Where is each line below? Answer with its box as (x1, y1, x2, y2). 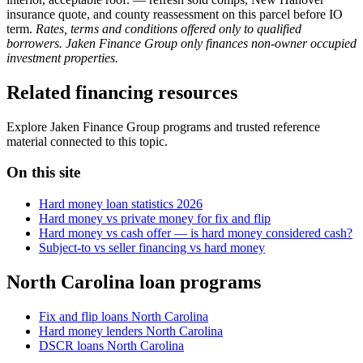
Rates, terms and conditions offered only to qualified (36, 21, 301, 36)
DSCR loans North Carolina (39, 339, 184, 352)
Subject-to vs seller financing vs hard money (39, 241, 265, 255)
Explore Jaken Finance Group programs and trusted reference (6, 119, 320, 134)
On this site (6, 164, 80, 181)
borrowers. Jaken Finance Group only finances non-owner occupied (6, 36, 357, 50)
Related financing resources (6, 81, 237, 103)
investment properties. (6, 50, 118, 65)
